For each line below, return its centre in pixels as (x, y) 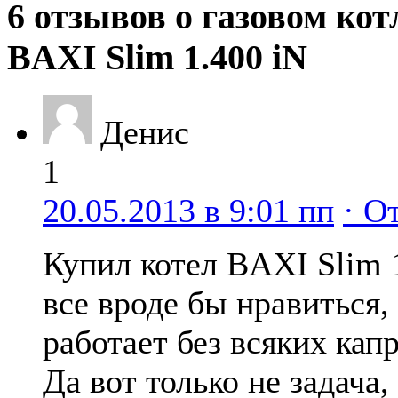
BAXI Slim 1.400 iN (157, 58)
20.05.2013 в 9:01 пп (188, 211)
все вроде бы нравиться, (216, 303)
